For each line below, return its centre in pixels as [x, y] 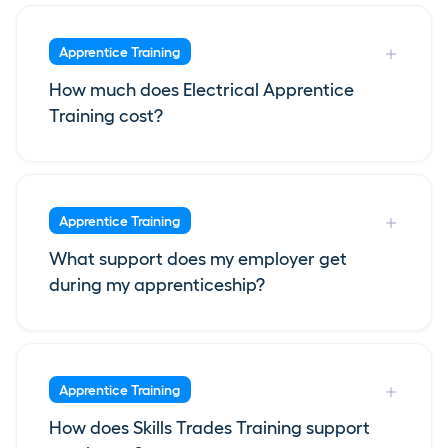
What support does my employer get [198, 259]
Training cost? [106, 116]
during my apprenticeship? [157, 285]
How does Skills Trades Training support [209, 428]
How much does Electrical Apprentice [201, 90]
